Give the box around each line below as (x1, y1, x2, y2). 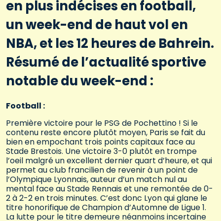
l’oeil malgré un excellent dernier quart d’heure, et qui (6, 154, 212, 166)
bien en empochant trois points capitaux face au (6, 136, 195, 147)
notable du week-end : (6, 72, 153, 90)
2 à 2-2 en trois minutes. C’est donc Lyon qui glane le (6, 192, 207, 204)
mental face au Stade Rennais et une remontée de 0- (6, 183, 213, 194)
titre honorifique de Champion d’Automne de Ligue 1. (6, 201, 206, 213)
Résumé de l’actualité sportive (6, 53, 206, 72)
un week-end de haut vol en (6, 16, 188, 34)
